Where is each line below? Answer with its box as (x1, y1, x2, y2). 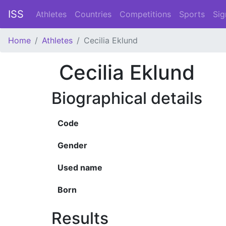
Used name (58, 162, 102, 173)
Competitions (120, 9, 171, 19)
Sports (179, 9, 205, 19)
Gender (58, 140, 87, 150)
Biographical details (51, 88, 202, 108)
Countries (75, 9, 111, 19)
